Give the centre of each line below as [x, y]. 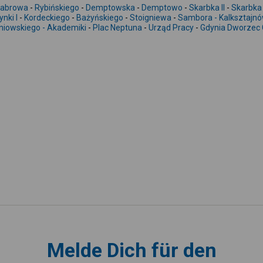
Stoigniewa [151, 18]
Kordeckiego [47, 18]
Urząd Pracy [171, 28]
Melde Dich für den [131, 250]
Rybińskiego [57, 8]
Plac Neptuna [117, 28]
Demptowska [110, 8]
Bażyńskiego [100, 18]
